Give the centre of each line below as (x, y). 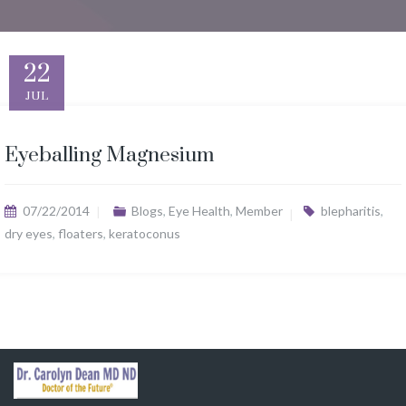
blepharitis (350, 211)
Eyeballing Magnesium (110, 155)
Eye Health (199, 211)
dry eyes (29, 233)
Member (259, 211)
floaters (81, 233)
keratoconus (145, 233)
